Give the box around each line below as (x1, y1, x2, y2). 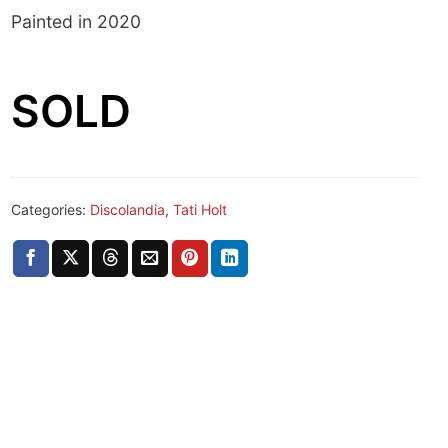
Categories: (11, 201, 90, 219)
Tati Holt (173, 201, 227, 219)
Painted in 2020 (11, 11, 141, 33)
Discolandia (90, 201, 165, 219)
